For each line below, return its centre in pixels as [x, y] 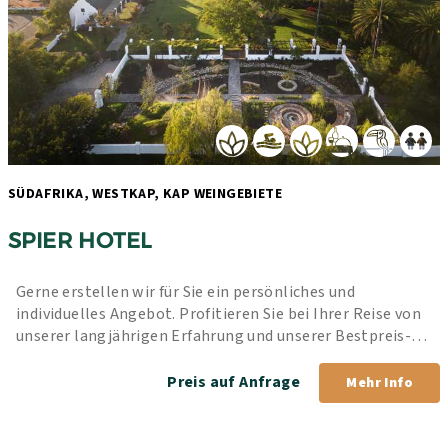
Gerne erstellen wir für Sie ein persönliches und [186, 291]
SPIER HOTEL [80, 240]
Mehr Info [379, 382]
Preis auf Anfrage [235, 381]
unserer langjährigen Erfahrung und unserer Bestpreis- [214, 335]
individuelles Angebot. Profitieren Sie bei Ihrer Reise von [219, 313]
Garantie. [49, 357]
